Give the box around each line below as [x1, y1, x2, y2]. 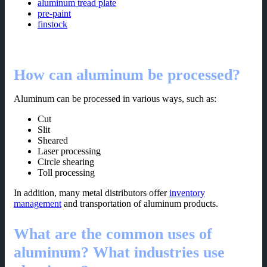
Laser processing [38, 146, 101, 157]
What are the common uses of [14, 225, 212, 243]
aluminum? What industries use [14, 244, 225, 262]
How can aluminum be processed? [14, 66, 240, 84]
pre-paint [38, 8, 71, 19]
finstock [38, 19, 67, 30]
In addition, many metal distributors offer [14, 188, 169, 198]
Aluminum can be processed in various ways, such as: [14, 94, 216, 104]
